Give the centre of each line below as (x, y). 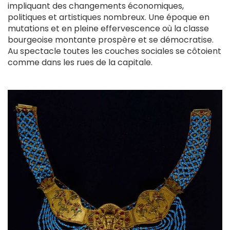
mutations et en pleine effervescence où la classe (108, 28)
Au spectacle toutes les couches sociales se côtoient (114, 51)
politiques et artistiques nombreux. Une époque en (109, 17)
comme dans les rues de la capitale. (80, 62)
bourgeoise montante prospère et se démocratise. (111, 40)
